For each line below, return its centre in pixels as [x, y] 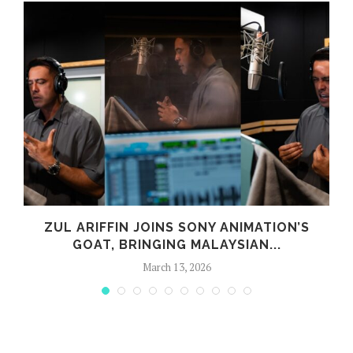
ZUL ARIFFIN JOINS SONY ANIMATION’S [176, 227]
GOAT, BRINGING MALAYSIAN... [176, 244]
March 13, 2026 [176, 267]
